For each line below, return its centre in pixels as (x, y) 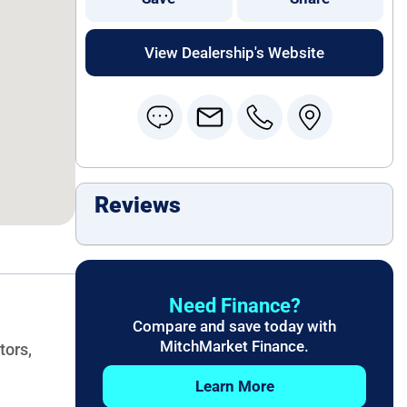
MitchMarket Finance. (234, 346)
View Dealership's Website (234, 53)
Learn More (234, 386)
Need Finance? (234, 306)
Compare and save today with (234, 326)
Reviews (138, 205)
